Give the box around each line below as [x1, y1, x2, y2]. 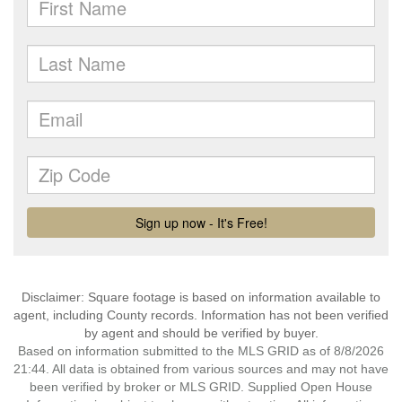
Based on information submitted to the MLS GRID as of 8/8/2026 [18, 344, 384, 358]
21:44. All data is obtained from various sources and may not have [13, 362, 389, 376]
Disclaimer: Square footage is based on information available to [22, 290, 380, 304]
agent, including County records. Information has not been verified [13, 308, 389, 322]
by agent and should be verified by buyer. [83, 326, 319, 340]
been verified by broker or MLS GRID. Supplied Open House [30, 380, 372, 394]
